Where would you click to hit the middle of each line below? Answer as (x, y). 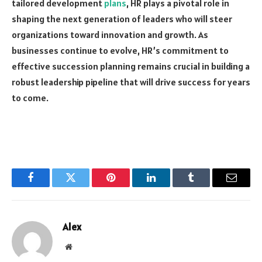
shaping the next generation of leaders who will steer (122, 19)
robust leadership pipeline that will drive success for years (131, 82)
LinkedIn (169, 186)
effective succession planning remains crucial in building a (131, 66)
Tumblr (206, 186)
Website (85, 246)
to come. (30, 98)
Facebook (50, 186)
